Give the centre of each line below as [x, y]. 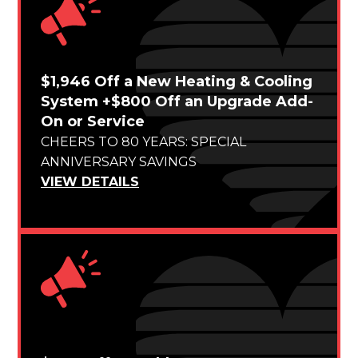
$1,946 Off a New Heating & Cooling [177, 81]
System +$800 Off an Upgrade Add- [177, 101]
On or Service [93, 121]
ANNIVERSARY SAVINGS [119, 161]
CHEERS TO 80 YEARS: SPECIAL [143, 141]
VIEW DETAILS [90, 181]
